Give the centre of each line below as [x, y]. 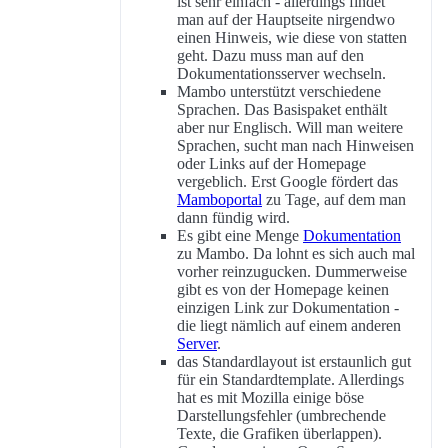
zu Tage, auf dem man [334, 200]
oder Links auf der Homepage [271, 164]
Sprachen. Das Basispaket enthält [282, 110]
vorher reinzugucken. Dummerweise [292, 272]
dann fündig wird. [233, 218]
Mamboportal [219, 200]
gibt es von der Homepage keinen [283, 290]
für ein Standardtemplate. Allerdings [290, 380]
